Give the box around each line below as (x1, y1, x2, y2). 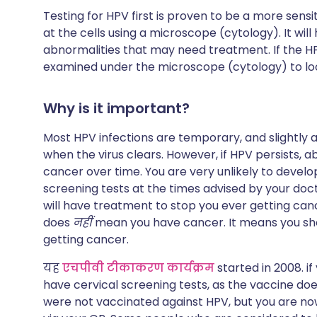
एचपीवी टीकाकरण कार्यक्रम (62, 260, 214, 276)
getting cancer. (43, 231, 129, 248)
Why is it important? (43, 98, 190, 118)
